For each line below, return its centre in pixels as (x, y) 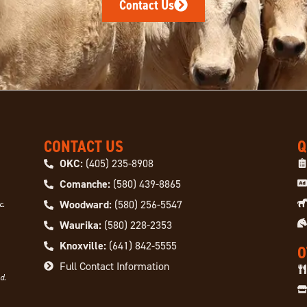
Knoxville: (83, 246)
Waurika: (80, 225)
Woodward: (85, 205)
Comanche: (85, 184)
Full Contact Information (114, 266)
